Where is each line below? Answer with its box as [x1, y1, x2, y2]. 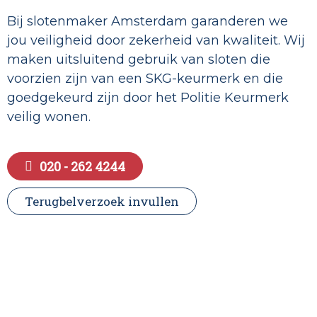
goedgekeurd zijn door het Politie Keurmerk [7, 90, 289, 106]
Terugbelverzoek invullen [25, 193, 179, 210]
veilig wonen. [7, 109, 91, 125]
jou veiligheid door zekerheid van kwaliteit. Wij [7, 33, 305, 49]
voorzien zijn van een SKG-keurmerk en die [7, 71, 283, 87]
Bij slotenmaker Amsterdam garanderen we [7, 13, 288, 30]
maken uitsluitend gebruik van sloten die [7, 52, 270, 68]
